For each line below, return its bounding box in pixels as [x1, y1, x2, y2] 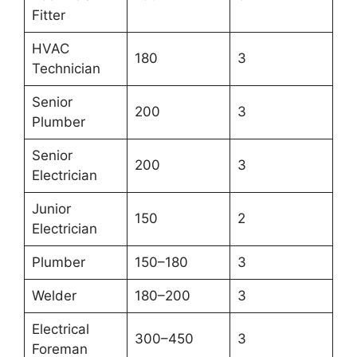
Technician [31, 61, 100, 77]
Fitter [31, 7, 65, 24]
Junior [31, 201, 71, 218]
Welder [31, 288, 76, 304]
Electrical [31, 321, 89, 338]
